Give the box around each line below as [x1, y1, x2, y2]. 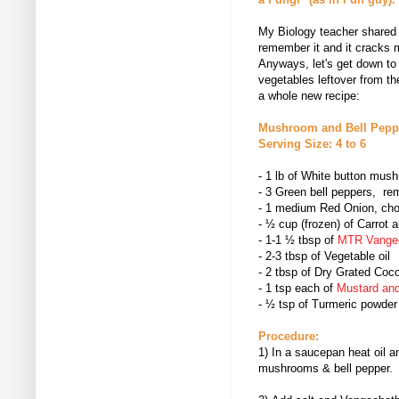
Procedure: [258, 330, 319, 344]
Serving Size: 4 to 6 [258, 137, 366, 151]
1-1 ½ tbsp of [265, 233, 338, 248]
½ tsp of [265, 297, 312, 312]
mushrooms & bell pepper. [258, 362, 393, 376]
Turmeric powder [312, 297, 397, 312]
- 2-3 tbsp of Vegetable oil [258, 249, 390, 264]
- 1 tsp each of [258, 281, 337, 296]
